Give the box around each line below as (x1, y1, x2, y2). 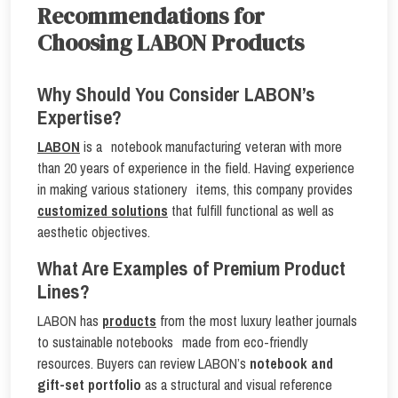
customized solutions (37, 201, 168, 220)
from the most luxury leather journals (156, 311, 357, 330)
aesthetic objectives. (37, 222, 154, 242)
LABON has (37, 311, 102, 330)
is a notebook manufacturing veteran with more (80, 137, 342, 156)
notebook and (250, 354, 333, 373)
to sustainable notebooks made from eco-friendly (37, 332, 308, 352)
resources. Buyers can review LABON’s (37, 354, 250, 373)
